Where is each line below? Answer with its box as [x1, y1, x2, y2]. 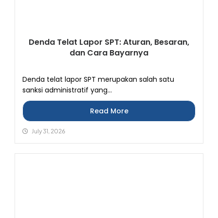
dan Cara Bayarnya [70, 47, 148, 58]
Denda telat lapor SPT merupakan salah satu [22, 74, 174, 84]
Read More [90, 106, 128, 116]
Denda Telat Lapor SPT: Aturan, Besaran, [29, 36, 189, 48]
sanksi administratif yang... [22, 85, 112, 95]
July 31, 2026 [32, 127, 65, 135]
